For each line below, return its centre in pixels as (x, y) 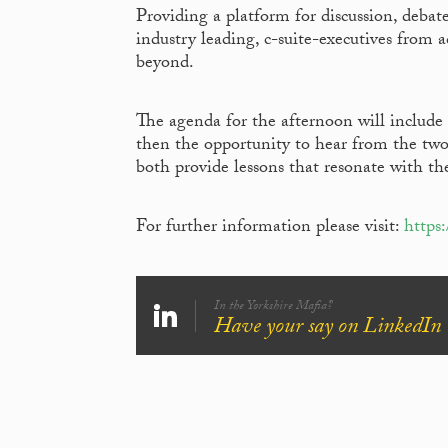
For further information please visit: (270, 229)
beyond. (165, 65)
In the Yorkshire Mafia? (273, 306)
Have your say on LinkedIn (327, 329)
